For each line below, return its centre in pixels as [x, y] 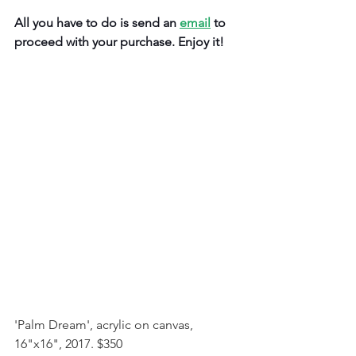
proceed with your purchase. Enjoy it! [119, 42]
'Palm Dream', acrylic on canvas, [105, 325]
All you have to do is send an [97, 23]
